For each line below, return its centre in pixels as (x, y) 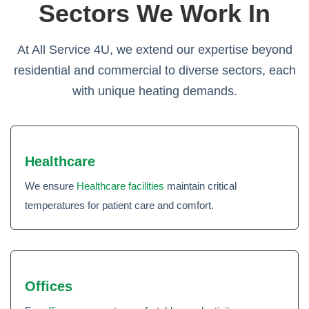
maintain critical (200, 186)
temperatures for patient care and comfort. (119, 205)
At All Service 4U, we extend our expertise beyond (154, 50)
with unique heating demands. (154, 91)
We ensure (51, 186)
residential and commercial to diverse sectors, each (154, 70)
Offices (49, 286)
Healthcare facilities (120, 186)
